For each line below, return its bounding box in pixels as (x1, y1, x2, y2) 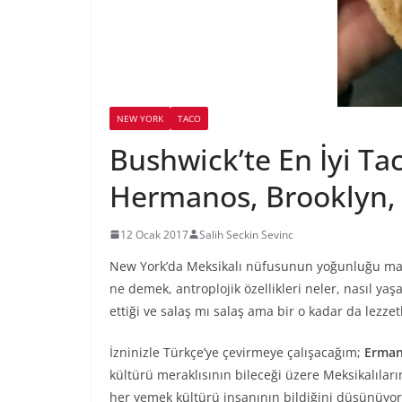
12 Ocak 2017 (120, 226, 188, 242)
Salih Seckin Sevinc (199, 226, 293, 242)
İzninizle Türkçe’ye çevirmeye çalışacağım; (109, 343, 364, 361)
